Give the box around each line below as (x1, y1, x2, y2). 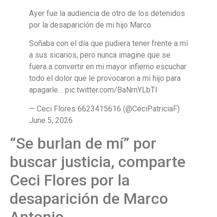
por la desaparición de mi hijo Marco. (29, 20, 153, 30)
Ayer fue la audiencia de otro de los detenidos (29, 8, 185, 18)
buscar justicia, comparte (10, 152, 186, 171)
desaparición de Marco (10, 189, 168, 208)
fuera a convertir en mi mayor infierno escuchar (29, 62, 186, 72)
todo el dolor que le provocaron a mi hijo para (29, 74, 181, 83)
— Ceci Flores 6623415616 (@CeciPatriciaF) (29, 104, 180, 113)
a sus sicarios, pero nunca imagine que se (29, 50, 170, 60)
